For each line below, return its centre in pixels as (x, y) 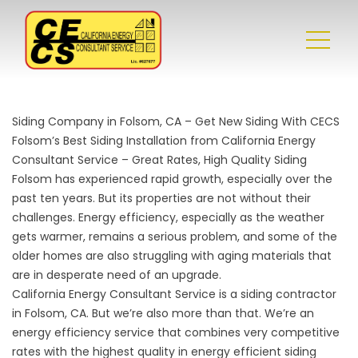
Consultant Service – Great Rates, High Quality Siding (159, 160)
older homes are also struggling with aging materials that (172, 256)
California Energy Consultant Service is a (126, 294)
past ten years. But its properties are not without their (161, 198)
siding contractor (288, 294)
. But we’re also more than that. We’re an (200, 313)
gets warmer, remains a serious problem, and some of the (175, 237)
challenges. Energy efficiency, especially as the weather (168, 217)
